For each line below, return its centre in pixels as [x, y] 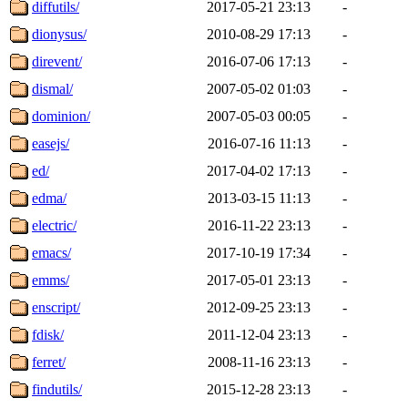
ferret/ [49, 362]
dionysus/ [59, 34]
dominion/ [61, 116]
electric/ [54, 225]
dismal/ [52, 88]
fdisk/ [48, 334]
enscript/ [56, 307]
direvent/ [57, 61]
